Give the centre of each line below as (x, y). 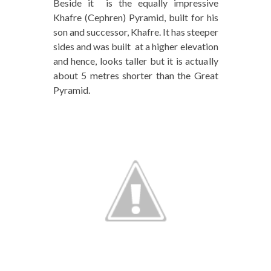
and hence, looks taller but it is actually (135, 61)
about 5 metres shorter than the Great (135, 76)
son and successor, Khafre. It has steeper (135, 32)
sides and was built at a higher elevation (135, 47)
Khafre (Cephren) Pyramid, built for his (135, 18)
